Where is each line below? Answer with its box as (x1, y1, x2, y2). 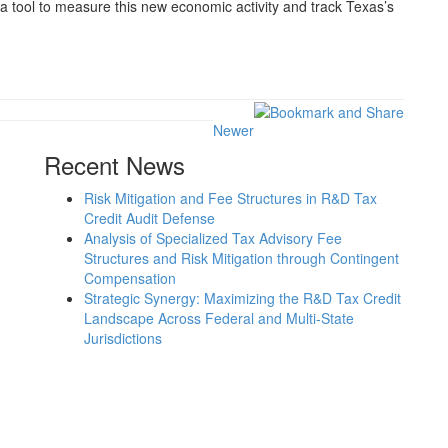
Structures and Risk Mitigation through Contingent (84, 248, 399, 269)
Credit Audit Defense (84, 208, 215, 229)
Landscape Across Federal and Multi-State (84, 308, 354, 329)
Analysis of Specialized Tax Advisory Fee (84, 228, 342, 249)
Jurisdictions (84, 328, 162, 349)
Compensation (84, 268, 176, 289)
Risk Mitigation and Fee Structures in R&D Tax (84, 188, 377, 209)
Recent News (44, 147, 185, 183)
